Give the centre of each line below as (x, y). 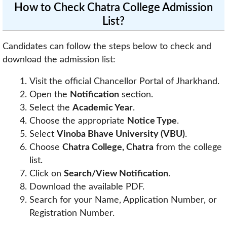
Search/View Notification (116, 174)
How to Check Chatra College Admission (113, 8)
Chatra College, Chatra (108, 147)
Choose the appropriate (78, 121)
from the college (187, 147)
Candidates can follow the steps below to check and (107, 46)
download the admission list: (59, 59)
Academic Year (102, 108)
